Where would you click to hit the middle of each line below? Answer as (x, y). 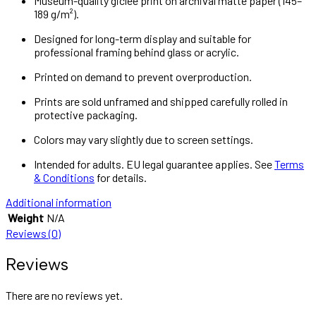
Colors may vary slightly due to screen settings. (144, 139)
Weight (26, 217)
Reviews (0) (33, 233)
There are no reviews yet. (64, 295)
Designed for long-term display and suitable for (142, 38)
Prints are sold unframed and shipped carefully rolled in (161, 101)
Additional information (59, 202)
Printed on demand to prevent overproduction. (143, 76)
